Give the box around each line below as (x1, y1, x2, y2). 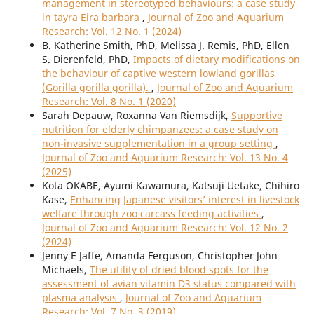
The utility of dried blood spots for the (89, 263, 268, 277)
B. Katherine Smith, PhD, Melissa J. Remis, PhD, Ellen (41, 39, 289, 53)
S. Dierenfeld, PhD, (41, 53, 133, 67)
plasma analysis (41, 291, 120, 305)
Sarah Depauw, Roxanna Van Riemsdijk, (41, 109, 231, 123)
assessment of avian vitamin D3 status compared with (41, 277, 296, 291)
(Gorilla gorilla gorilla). (41, 81, 151, 95)
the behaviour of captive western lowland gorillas (41, 67, 275, 81)
